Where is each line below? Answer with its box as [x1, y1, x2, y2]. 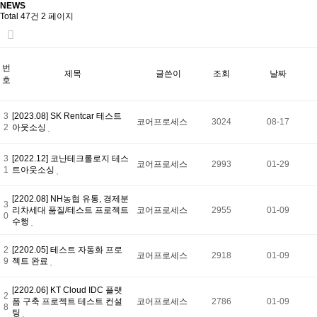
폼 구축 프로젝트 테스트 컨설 [12, 296, 122, 307]
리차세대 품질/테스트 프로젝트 [12, 205, 129, 216]
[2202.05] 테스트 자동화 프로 [12, 245, 122, 255]
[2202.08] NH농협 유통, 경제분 [12, 194, 129, 204]
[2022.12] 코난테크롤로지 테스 [12, 154, 129, 164]
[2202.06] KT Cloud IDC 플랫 [12, 285, 122, 296]
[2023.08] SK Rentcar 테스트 [12, 111, 122, 122]
